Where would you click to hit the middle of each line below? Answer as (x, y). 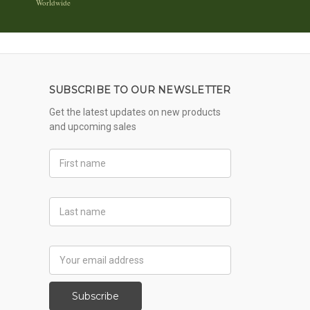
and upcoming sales (92, 126)
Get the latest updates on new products (135, 112)
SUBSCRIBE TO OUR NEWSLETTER (140, 90)
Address (67, 267)
